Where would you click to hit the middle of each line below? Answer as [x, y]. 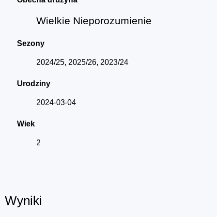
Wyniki [23, 201]
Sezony [31, 44]
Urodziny [34, 84]
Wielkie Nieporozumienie [94, 21]
